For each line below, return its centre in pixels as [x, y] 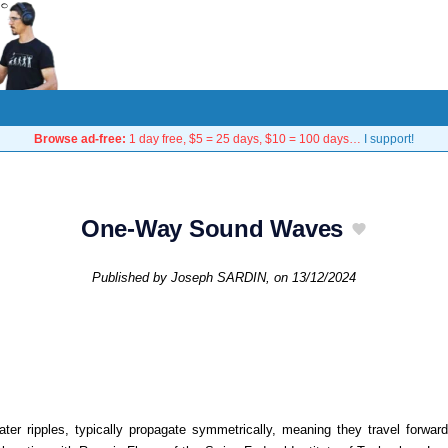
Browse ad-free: [80, 138]
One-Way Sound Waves [212, 228]
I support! [389, 138]
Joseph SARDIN [218, 277]
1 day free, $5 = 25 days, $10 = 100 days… [245, 138]
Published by [131, 277]
